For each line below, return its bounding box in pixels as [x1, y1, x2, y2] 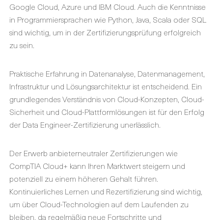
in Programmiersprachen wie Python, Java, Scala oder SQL [9, 13, 206, 25]
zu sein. [9, 38, 34, 51]
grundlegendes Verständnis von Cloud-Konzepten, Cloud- [9, 92, 204, 105]
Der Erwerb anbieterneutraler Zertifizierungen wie [9, 146, 178, 159]
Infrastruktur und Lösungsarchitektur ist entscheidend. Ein [9, 80, 202, 92]
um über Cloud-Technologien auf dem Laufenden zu [9, 197, 189, 210]
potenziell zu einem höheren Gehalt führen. [9, 172, 158, 184]
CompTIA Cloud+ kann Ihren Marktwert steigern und [9, 159, 185, 171]
